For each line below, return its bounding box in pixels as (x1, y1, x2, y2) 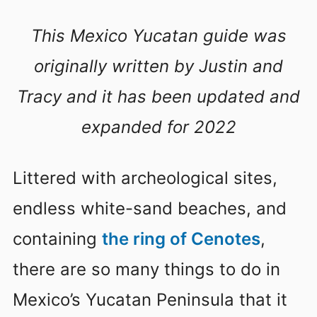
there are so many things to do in (13, 258, 280, 279)
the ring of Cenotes (102, 228, 260, 249)
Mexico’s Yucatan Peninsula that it (13, 289, 287, 310)
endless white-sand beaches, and (13, 197, 287, 219)
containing (13, 228, 102, 249)
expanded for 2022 (81, 116, 236, 137)
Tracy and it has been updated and (17, 86, 300, 107)
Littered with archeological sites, (13, 167, 277, 188)
